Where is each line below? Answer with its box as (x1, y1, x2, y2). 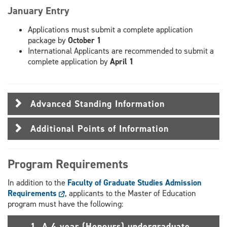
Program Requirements (8, 156, 128, 173)
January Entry (8, 4, 69, 18)
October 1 (68, 35, 101, 46)
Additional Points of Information (30, 123, 169, 135)
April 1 (110, 56, 134, 67)
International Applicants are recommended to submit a (28, 46, 214, 57)
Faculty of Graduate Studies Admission (67, 177, 202, 188)
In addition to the (8, 177, 67, 188)
